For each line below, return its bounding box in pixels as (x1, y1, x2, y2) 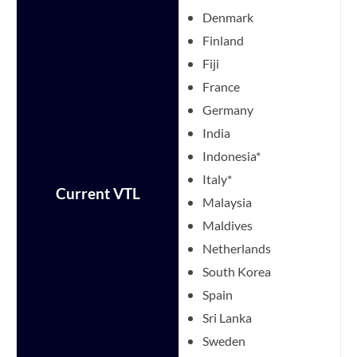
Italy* (202, 171, 232, 186)
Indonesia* (202, 147, 261, 163)
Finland (202, 32, 244, 48)
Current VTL (55, 184, 140, 202)
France (202, 78, 240, 94)
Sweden (202, 332, 245, 348)
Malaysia (202, 194, 252, 210)
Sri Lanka (202, 309, 252, 325)
